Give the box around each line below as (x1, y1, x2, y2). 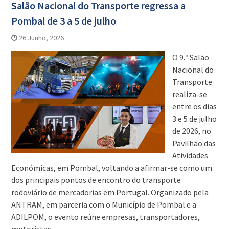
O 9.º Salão (172, 52, 209, 63)
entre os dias (172, 101, 217, 112)
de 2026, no (172, 126, 211, 136)
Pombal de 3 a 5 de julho (11, 14, 116, 28)
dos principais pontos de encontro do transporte (11, 175, 181, 186)
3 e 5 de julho (172, 113, 217, 124)
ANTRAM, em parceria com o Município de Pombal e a (11, 199, 196, 210)
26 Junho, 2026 (18, 33, 64, 43)
